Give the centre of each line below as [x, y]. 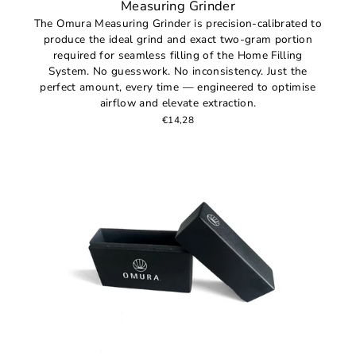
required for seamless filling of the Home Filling [178, 56]
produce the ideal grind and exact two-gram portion [178, 40]
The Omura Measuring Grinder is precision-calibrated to [178, 24]
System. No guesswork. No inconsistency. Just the [178, 72]
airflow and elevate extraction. [178, 103]
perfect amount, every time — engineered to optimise [178, 87]
